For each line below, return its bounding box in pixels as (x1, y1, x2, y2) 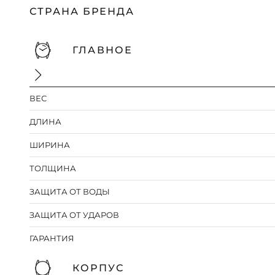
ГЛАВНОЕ (72, 44, 133, 56)
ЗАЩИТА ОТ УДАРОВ (29, 210, 120, 220)
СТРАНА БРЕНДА (29, 6, 135, 18)
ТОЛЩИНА (29, 163, 77, 174)
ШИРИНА (29, 140, 71, 150)
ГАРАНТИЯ (29, 233, 75, 244)
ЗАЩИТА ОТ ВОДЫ (29, 187, 110, 197)
